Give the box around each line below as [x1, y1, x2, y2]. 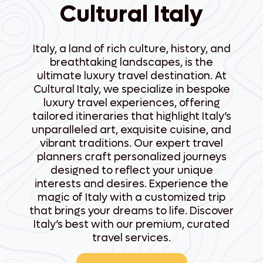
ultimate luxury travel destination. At [36, 69, 227, 83]
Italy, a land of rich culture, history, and [32, 42, 231, 56]
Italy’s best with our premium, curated [33, 218, 230, 231]
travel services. [92, 231, 171, 245]
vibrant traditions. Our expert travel [40, 137, 223, 150]
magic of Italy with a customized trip [38, 191, 225, 204]
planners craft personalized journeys [36, 150, 227, 164]
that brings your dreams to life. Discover [29, 204, 234, 218]
